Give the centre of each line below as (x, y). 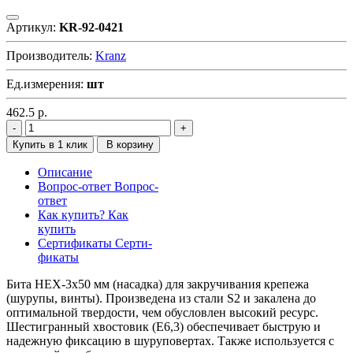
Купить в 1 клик (50, 144)
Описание (65, 172)
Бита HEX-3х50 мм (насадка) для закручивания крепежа (158, 284)
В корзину (128, 144)
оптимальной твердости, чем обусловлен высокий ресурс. (162, 312)
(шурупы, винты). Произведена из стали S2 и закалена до (161, 298)
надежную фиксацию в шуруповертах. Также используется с (170, 340)
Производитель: (51, 55)
